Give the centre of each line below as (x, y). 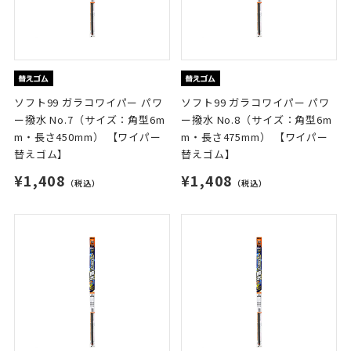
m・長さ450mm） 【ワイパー (87, 137)
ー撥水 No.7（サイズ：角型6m (89, 120)
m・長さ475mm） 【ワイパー (255, 137)
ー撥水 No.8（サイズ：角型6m (257, 120)
